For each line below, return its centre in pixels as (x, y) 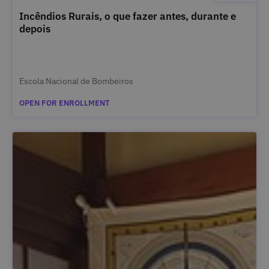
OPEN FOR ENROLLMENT (64, 103)
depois (35, 29)
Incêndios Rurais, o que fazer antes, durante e (127, 16)
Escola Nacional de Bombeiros (76, 80)
